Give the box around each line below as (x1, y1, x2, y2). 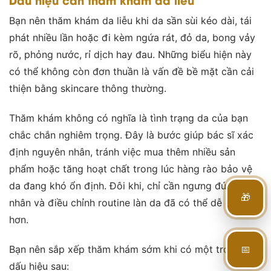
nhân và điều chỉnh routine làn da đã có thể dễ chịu (9, 196, 244, 209)
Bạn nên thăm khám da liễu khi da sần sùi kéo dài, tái (9, 15, 252, 27)
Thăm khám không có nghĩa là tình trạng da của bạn (9, 111, 248, 124)
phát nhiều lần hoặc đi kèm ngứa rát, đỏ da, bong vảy (9, 31, 255, 44)
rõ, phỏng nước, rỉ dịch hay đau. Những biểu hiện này (9, 48, 252, 61)
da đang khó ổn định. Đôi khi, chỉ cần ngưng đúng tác (9, 179, 255, 192)
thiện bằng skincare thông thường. (9, 82, 166, 95)
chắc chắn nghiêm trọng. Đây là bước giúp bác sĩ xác (9, 128, 253, 141)
